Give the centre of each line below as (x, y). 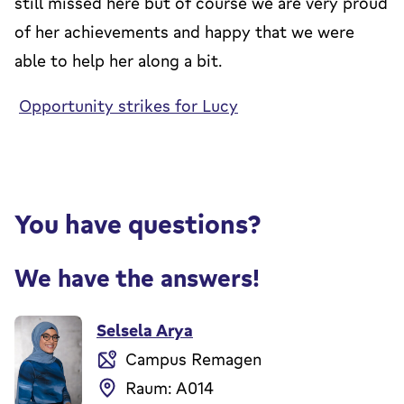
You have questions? (138, 223)
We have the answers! (137, 278)
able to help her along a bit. (118, 60)
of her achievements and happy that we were (184, 31)
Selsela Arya (145, 330)
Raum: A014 (170, 387)
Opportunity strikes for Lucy (129, 105)
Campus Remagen (193, 358)
